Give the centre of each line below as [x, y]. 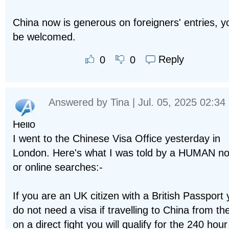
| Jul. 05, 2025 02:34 [177, 102]
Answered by [79, 102]
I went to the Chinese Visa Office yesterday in [117, 138]
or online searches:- [58, 167]
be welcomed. [44, 37]
